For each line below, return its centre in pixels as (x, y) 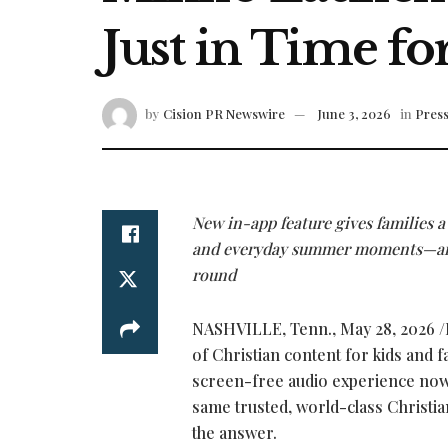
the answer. (234, 433)
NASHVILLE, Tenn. (262, 329)
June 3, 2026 (354, 114)
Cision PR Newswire (224, 114)
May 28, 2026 (387, 329)
